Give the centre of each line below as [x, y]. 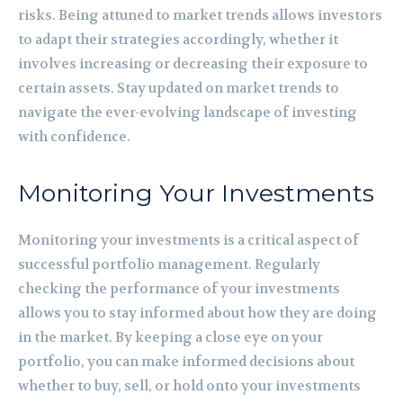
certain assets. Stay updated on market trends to [179, 88]
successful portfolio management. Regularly [169, 264]
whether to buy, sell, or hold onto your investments [189, 385]
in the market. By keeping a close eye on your [170, 337]
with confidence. [74, 136]
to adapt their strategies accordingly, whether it [178, 39]
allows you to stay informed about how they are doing [197, 313]
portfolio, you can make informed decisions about [186, 361]
